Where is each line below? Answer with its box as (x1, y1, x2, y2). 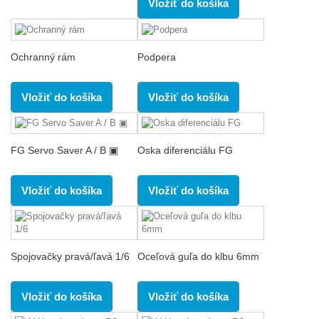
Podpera (137, 51, 176, 63)
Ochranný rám (11, 51, 75, 63)
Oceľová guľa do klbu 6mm (137, 251, 259, 263)
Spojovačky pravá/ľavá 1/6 (11, 251, 130, 263)
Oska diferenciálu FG (137, 145, 233, 157)
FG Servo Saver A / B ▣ (11, 145, 118, 157)
